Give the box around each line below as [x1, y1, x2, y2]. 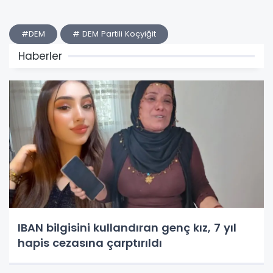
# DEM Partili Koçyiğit [73, 28, 156, 40]
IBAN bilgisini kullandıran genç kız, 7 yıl [18, 220, 236, 236]
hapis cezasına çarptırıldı [18, 235, 162, 251]
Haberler [18, 49, 62, 64]
